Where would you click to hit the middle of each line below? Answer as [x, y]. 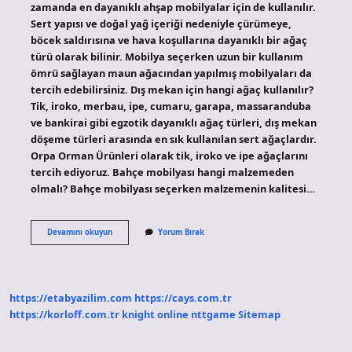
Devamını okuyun [79, 232]
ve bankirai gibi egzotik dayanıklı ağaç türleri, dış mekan [173, 122]
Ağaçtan [127, 264]
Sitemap [259, 315]
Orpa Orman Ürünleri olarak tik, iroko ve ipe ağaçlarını [169, 155]
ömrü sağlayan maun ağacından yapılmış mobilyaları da [171, 73]
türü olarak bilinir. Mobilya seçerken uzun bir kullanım [167, 56]
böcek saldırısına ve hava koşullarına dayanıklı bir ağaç [169, 40]
